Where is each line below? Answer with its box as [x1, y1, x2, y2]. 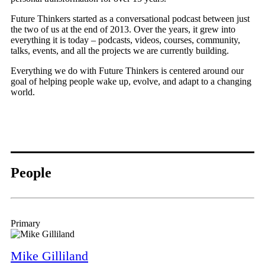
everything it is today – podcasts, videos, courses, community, [11, 34, 240, 45]
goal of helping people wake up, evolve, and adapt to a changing [11, 76, 251, 86]
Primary [11, 218, 40, 228]
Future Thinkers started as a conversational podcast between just [11, 13, 250, 24]
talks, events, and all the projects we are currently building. [11, 45, 229, 56]
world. [11, 86, 35, 97]
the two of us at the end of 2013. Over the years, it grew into [11, 24, 235, 34]
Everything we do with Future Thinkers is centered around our [11, 65, 244, 76]
